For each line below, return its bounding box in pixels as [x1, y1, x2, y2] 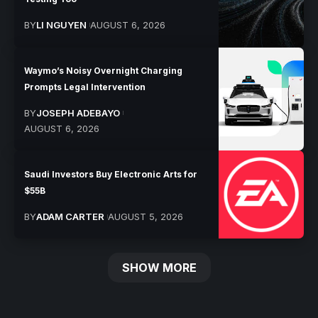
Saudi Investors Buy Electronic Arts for [24, 168, 198, 180]
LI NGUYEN [36, 19, 87, 31]
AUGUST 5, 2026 [107, 210, 183, 222]
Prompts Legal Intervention [24, 82, 146, 93]
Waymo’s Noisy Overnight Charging [24, 65, 183, 77]
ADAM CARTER [36, 210, 105, 222]
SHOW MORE [121, 260, 197, 275]
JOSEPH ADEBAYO [36, 107, 121, 119]
